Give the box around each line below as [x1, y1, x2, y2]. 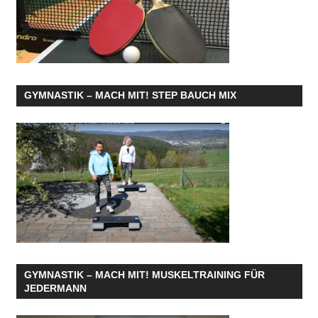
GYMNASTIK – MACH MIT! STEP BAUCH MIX [23, 89, 236, 102]
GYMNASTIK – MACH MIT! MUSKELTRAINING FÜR [23, 268, 265, 280]
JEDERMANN [23, 282, 87, 294]
